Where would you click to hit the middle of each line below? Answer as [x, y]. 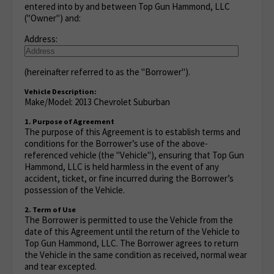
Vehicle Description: [61, 91]
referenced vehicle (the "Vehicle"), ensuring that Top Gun [134, 155]
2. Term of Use [50, 209]
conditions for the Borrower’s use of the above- [116, 143]
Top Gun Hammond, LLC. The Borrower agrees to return [131, 243]
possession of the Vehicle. [75, 190]
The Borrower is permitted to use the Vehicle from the [129, 220]
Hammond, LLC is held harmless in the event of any [122, 167]
